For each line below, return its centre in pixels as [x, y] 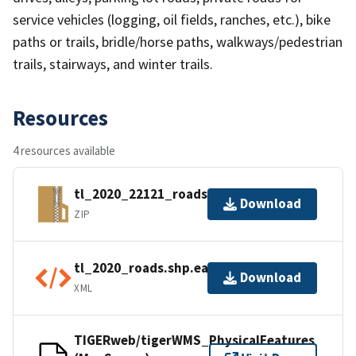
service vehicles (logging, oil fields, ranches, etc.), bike [172, 19]
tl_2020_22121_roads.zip [152, 194]
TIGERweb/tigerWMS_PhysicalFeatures [194, 340]
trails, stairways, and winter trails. [113, 64]
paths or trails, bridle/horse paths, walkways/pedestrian [178, 41]
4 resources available [64, 150]
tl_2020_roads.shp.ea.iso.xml [166, 268]
